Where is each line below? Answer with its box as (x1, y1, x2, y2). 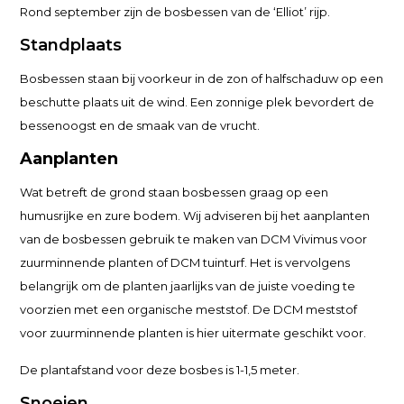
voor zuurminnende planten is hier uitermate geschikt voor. (20, 326, 367, 340)
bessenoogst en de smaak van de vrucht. (20, 118, 261, 133)
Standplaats (20, 35, 123, 55)
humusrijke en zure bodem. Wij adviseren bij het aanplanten (20, 208, 371, 223)
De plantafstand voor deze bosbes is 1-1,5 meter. (20, 363, 300, 377)
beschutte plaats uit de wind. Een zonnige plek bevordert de (20, 95, 375, 109)
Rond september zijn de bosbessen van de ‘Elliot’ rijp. (20, 5, 331, 19)
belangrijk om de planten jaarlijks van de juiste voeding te (20, 279, 356, 293)
